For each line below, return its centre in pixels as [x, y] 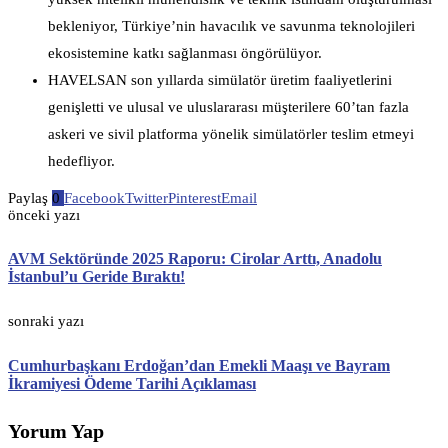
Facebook [94, 197]
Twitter [146, 197]
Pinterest [194, 197]
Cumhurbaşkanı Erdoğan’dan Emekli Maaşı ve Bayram [199, 365]
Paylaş [28, 197]
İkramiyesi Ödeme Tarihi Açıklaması [132, 383]
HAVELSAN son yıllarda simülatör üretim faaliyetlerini [220, 79]
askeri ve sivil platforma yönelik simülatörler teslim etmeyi [231, 133]
